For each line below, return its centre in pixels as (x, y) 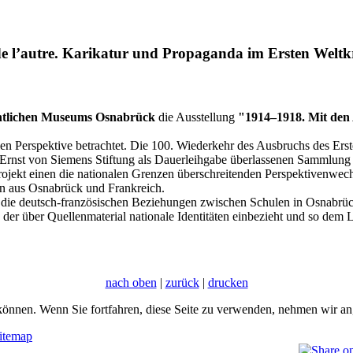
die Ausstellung (197, 117)
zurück (182, 282)
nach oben (131, 282)
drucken (228, 282)
